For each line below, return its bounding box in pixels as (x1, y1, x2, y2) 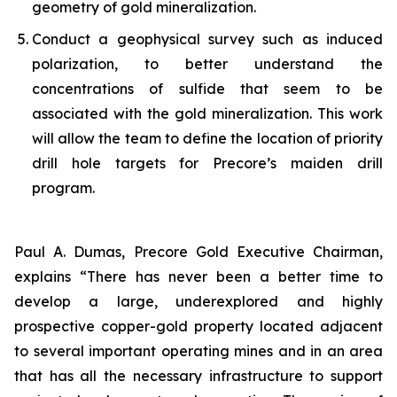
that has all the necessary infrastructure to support (14, 367, 383, 385)
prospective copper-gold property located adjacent (14, 317, 383, 336)
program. (32, 179, 95, 198)
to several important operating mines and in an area (14, 342, 383, 361)
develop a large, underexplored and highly (14, 292, 383, 311)
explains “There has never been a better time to (14, 268, 383, 286)
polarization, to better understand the (32, 55, 383, 74)
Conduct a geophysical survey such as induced (32, 30, 383, 49)
